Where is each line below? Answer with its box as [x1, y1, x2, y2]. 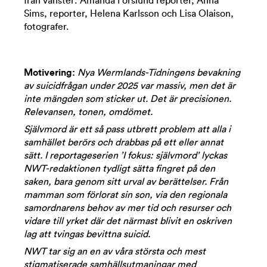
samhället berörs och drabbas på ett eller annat [24, 138, 223, 147]
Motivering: [24, 68, 77, 77]
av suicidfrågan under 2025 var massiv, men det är [24, 81, 235, 91]
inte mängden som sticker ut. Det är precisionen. [24, 94, 231, 104]
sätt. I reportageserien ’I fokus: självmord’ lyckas [24, 151, 227, 160]
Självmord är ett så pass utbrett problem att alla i [24, 125, 231, 134]
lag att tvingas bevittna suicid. [24, 229, 153, 239]
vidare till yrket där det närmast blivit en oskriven [24, 216, 232, 226]
